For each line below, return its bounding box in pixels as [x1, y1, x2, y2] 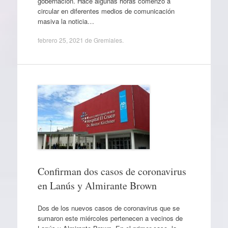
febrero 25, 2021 [37, 36, 83, 44]
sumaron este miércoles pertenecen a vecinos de [37, 213, 183, 223]
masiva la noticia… [37, 16, 94, 26]
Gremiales [93, 36, 122, 44]
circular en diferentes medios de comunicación [37, 6, 175, 16]
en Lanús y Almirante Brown [37, 179, 157, 192]
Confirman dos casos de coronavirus [37, 164, 186, 178]
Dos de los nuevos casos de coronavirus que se [37, 203, 180, 213]
